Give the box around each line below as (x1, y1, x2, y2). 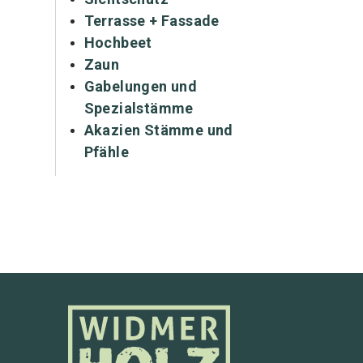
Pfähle (83, 143, 129, 160)
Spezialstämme (83, 100, 194, 117)
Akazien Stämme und (83, 122, 233, 139)
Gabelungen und (83, 78, 198, 95)
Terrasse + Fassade (83, 12, 220, 29)
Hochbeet (83, 34, 152, 51)
